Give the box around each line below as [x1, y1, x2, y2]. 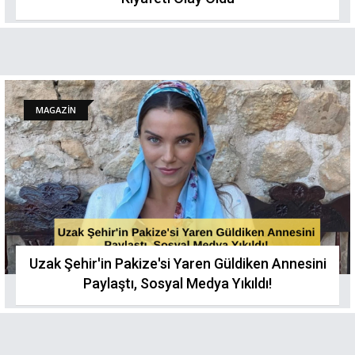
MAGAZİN [36, 104, 76, 116]
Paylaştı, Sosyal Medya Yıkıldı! [83, 275, 272, 292]
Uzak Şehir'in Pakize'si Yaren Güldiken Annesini [29, 255, 326, 272]
